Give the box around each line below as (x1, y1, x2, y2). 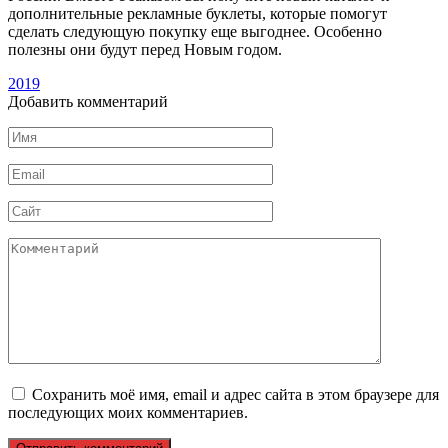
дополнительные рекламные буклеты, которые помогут (8, 5, 387, 23)
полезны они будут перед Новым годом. (8, 41, 282, 59)
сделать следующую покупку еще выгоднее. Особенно (8, 23, 382, 41)
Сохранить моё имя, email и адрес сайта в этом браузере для (32, 386, 439, 404)
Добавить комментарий (8, 93, 168, 111)
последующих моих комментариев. (8, 404, 248, 422)
